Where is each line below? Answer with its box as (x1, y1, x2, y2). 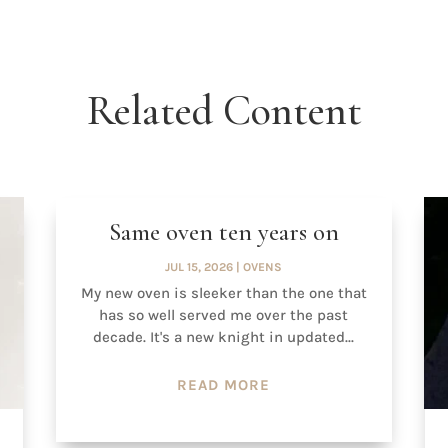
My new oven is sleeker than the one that (80, 283, 367, 302)
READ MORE (177, 375, 271, 394)
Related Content (86, 85, 362, 137)
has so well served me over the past (99, 305, 349, 324)
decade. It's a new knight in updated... (93, 327, 355, 346)
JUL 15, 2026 (165, 259, 234, 274)
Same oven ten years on (108, 216, 339, 247)
